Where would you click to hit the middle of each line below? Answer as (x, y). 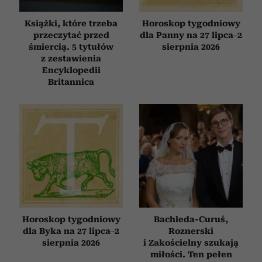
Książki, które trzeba (71, 23)
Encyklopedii (71, 70)
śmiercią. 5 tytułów (71, 46)
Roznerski (191, 231)
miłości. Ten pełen (191, 254)
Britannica (71, 82)
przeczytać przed (71, 35)
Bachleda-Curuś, (191, 219)
